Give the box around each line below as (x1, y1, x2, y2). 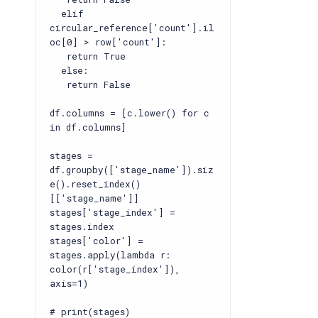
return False (50, 79, 131, 90)
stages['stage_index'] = (50, 207, 175, 218)
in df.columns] (50, 121, 126, 133)
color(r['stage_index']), (50, 263, 180, 275)
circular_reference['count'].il (50, 22, 214, 33)
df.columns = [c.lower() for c (50, 107, 209, 119)
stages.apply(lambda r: (50, 249, 170, 261)
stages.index (50, 221, 114, 232)
